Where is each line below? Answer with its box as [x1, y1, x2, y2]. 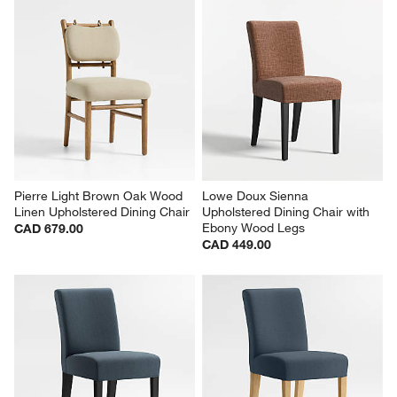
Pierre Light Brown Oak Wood [14, 188, 187, 205]
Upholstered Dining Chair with [202, 204, 373, 221]
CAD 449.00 [202, 237, 271, 253]
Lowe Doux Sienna [202, 188, 312, 205]
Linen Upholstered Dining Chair [14, 204, 191, 221]
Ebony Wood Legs [202, 220, 305, 237]
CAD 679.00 [14, 221, 84, 237]
